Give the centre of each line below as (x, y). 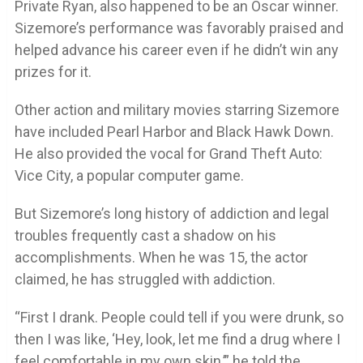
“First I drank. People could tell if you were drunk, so (179, 317)
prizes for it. (53, 71)
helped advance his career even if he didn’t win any (176, 49)
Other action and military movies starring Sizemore (177, 109)
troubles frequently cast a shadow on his (145, 235)
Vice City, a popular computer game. (129, 175)
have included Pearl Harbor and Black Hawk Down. (174, 131)
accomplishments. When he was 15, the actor (161, 257)
